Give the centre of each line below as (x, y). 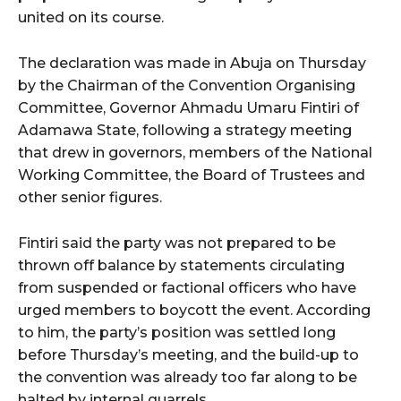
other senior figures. (90, 197)
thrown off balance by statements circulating (181, 265)
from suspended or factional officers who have (187, 287)
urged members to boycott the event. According (194, 310)
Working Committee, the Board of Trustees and (192, 175)
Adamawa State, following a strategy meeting (185, 130)
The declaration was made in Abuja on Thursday (192, 63)
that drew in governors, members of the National (195, 152)
